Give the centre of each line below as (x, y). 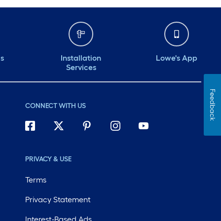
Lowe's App (177, 58)
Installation (81, 58)
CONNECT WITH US (55, 106)
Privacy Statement (58, 200)
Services (81, 68)
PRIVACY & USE (48, 159)
